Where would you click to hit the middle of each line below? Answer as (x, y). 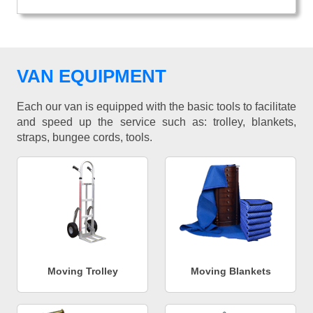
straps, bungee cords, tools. (85, 137)
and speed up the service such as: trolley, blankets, (156, 122)
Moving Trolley (82, 271)
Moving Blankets (231, 271)
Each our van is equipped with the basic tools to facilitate (156, 106)
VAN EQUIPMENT (92, 76)
